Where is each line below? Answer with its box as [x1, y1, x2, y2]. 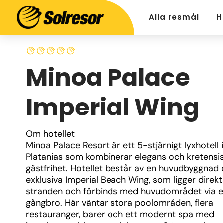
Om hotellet [26, 128, 75, 140]
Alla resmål [149, 12, 199, 22]
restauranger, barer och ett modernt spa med [26, 208, 214, 220]
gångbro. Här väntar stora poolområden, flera [26, 197, 213, 209]
